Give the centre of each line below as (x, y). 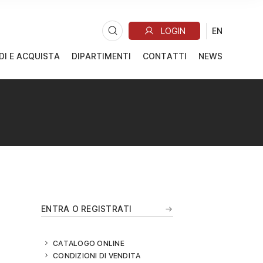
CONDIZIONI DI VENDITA (97, 256)
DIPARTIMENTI (102, 56)
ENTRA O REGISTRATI (87, 208)
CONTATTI (165, 56)
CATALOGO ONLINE (89, 243)
